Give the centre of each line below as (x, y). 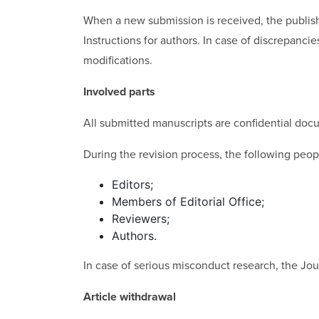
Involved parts (119, 91)
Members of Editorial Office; (188, 201)
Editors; (132, 184)
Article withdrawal (130, 297)
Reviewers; (141, 218)
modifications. (118, 60)
